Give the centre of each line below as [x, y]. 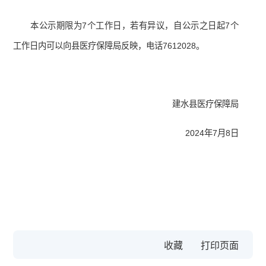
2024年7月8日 [212, 133]
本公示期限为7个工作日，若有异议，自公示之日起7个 [134, 26]
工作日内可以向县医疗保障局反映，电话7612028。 [109, 46]
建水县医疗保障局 [205, 104]
